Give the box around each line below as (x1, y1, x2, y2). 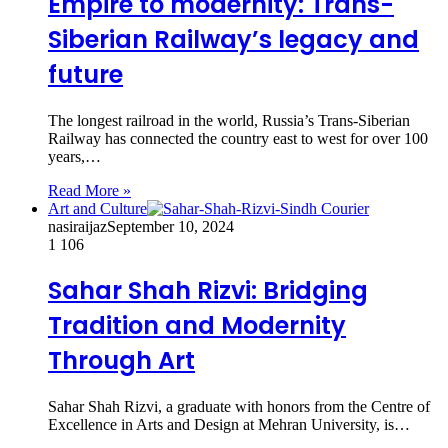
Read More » (48, 181, 131, 199)
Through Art (48, 344, 195, 378)
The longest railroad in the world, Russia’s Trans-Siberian (48, 111, 410, 129)
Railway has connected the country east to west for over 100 (48, 129, 428, 147)
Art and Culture (48, 199, 147, 217)
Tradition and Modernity (48, 309, 346, 343)
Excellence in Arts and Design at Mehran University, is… (48, 416, 410, 434)
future (48, 57, 123, 91)
